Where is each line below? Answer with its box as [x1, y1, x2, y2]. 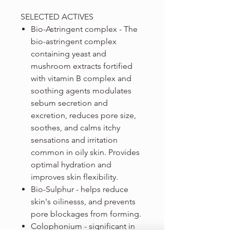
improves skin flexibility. [31, 172, 118, 182]
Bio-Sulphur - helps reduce [31, 184, 128, 195]
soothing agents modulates [31, 86, 131, 96]
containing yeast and [31, 49, 106, 59]
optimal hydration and [31, 160, 111, 170]
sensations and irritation [31, 135, 118, 145]
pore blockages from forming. [31, 209, 141, 219]
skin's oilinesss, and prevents [31, 197, 136, 207]
